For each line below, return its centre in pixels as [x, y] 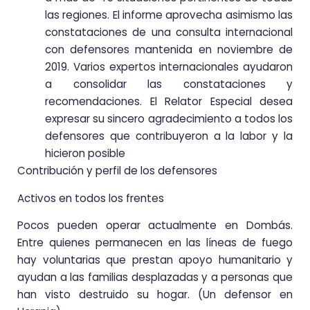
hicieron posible [85, 154]
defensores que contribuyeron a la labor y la [169, 136]
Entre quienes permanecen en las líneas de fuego [155, 243]
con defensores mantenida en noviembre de [169, 50]
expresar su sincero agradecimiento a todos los [169, 119]
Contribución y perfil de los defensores [117, 171]
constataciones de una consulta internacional [169, 33]
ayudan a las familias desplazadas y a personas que [155, 277]
